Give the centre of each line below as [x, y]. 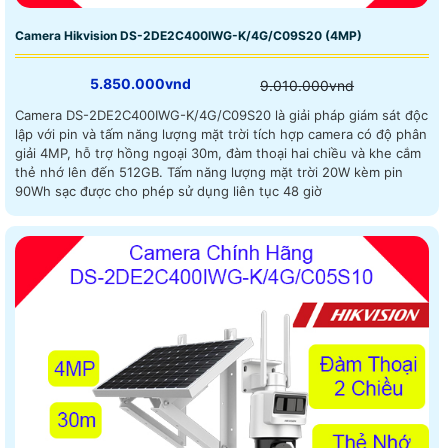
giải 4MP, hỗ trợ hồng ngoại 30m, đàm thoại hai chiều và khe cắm [218, 153]
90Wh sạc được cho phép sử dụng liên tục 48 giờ [168, 191]
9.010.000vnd [307, 86]
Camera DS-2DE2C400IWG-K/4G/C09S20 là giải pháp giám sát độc [221, 115]
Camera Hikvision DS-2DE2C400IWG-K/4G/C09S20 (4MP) [188, 36]
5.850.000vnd [140, 84]
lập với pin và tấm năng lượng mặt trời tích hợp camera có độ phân [221, 134]
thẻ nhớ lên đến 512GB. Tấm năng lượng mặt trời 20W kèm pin [91, 172]
